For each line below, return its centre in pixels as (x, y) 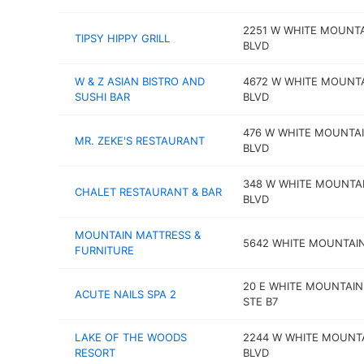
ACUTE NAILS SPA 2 (126, 294)
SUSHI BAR (102, 97)
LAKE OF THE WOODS (131, 337)
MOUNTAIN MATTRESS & (138, 235)
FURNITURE (104, 250)
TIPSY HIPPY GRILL (122, 38)
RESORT (95, 353)
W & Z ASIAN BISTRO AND (140, 81)
